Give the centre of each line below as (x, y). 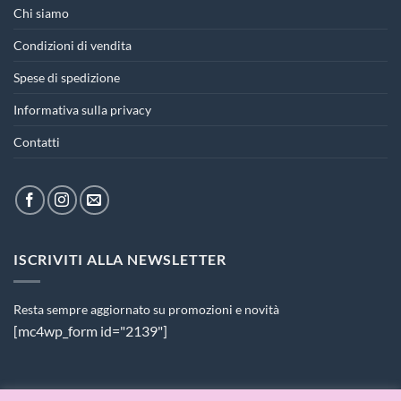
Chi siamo (41, 13)
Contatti (37, 142)
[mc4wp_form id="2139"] (90, 331)
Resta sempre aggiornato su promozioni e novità (146, 310)
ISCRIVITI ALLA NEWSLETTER (120, 260)
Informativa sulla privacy (82, 110)
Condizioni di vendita (73, 46)
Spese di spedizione (67, 78)
